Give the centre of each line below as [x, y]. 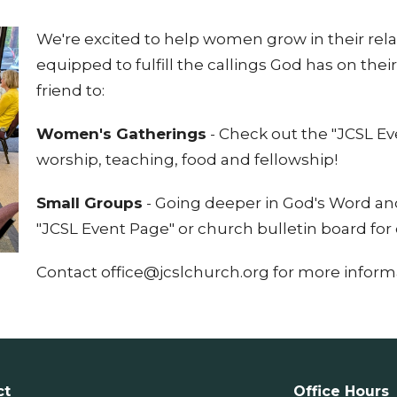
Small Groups [89, 203]
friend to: [70, 91]
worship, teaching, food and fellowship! [187, 160]
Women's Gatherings [121, 134]
